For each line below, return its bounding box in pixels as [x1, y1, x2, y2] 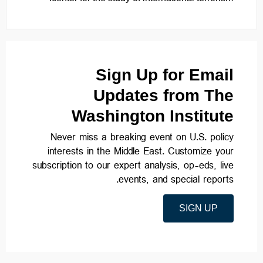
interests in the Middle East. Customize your [48, 144, 234, 163]
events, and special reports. [119, 172, 234, 191]
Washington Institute [72, 107, 234, 125]
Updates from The [93, 86, 234, 104]
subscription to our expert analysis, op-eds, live [32, 158, 234, 177]
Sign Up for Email [96, 66, 234, 84]
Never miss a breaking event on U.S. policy [50, 130, 234, 149]
